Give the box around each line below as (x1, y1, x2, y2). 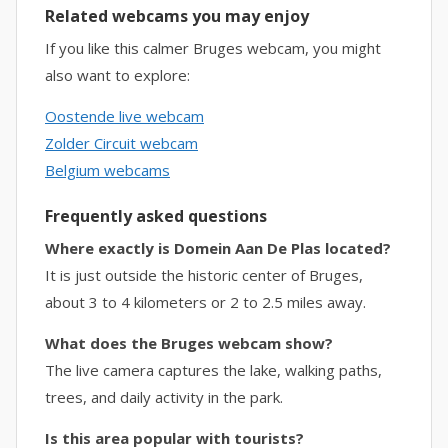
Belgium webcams (45, 160, 170, 180)
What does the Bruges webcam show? (45, 333, 333, 353)
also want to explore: (45, 65, 190, 85)
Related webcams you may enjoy (45, 5, 309, 27)
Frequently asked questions (45, 205, 267, 227)
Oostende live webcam (45, 106, 204, 126)
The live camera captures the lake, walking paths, (45, 360, 382, 380)
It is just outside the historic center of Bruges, (45, 265, 363, 285)
